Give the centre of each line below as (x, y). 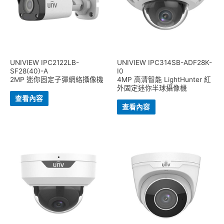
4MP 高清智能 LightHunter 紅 (164, 80)
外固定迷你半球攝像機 (152, 88)
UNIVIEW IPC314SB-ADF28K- (164, 63)
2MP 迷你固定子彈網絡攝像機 (57, 80)
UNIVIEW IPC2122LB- (44, 63)
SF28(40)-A (29, 71)
